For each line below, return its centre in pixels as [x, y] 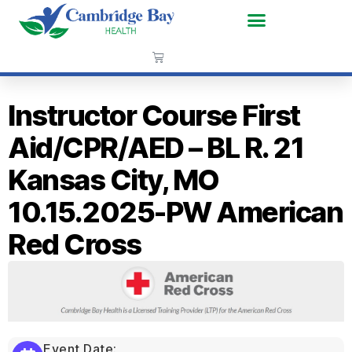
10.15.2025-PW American [176, 212]
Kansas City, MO [114, 180]
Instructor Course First [154, 115]
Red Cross [75, 244]
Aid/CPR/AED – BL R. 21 [156, 147]
